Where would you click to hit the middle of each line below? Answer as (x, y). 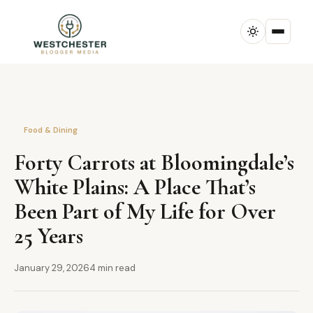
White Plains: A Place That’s (135, 187)
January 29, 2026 (52, 268)
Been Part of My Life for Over (145, 211)
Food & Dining (51, 130)
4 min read (112, 268)
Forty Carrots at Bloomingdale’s (154, 162)
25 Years (49, 236)
